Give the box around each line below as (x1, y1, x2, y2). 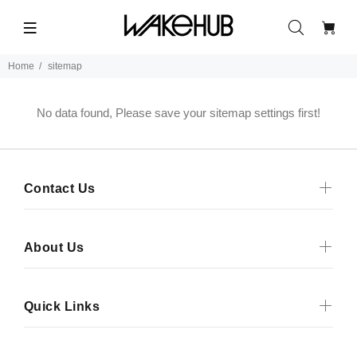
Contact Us (24, 182, 96, 195)
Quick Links (24, 300, 100, 313)
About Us (24, 241, 84, 254)
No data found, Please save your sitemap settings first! (37, 106, 320, 120)
